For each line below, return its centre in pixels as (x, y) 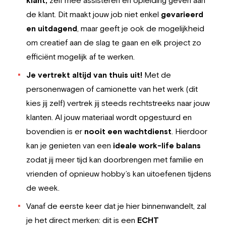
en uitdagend (52, 28)
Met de (158, 75)
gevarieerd (182, 14)
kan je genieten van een (70, 145)
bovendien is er (55, 131)
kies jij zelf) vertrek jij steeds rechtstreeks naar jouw (118, 103)
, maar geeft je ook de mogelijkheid (141, 28)
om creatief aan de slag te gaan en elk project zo (114, 42)
